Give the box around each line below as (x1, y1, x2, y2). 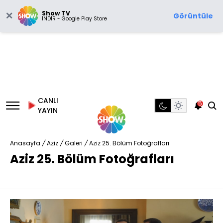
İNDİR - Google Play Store (42, 15, 107, 22)
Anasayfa (10, 139, 40, 147)
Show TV (42, 9, 70, 17)
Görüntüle (173, 11, 213, 21)
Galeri (65, 139, 83, 147)
